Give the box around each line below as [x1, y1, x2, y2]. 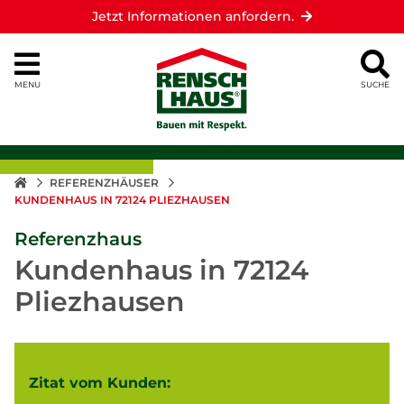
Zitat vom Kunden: [29, 372, 170, 391]
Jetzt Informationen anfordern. [92, 8, 294, 24]
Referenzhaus [14, 226, 142, 250]
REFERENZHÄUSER [50, 175, 161, 189]
